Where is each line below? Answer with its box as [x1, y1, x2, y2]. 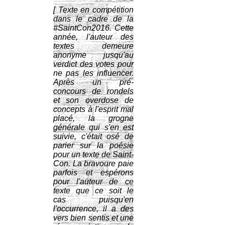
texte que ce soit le [53, 186, 134, 195]
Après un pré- [53, 78, 134, 86]
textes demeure [53, 42, 134, 50]
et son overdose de [53, 96, 134, 104]
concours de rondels [53, 87, 134, 95]
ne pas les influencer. [53, 69, 134, 77]
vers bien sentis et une [53, 213, 134, 222]
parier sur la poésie [53, 141, 134, 150]
